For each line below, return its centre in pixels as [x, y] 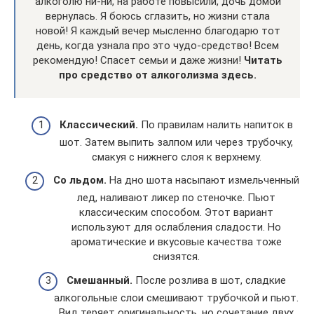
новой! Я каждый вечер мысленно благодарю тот [158, 31]
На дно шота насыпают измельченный [203, 180]
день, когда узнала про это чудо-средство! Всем [158, 46]
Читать [263, 61]
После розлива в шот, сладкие [209, 280]
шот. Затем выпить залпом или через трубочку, [176, 142]
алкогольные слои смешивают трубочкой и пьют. [176, 298]
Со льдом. [80, 180]
